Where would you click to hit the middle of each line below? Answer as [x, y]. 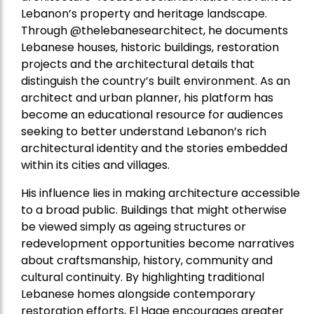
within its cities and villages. [95, 165]
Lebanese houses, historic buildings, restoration [150, 47]
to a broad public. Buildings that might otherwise [154, 210]
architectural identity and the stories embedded [154, 148]
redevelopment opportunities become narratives [158, 244]
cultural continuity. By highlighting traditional [143, 277]
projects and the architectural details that [138, 64]
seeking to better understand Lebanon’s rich [144, 131]
